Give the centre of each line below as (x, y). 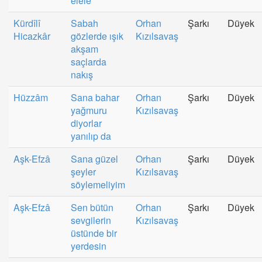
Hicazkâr (32, 36)
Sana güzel (94, 158)
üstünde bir (94, 233)
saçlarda (89, 61)
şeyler (83, 171)
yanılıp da (91, 136)
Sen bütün (92, 207)
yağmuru (89, 110)
